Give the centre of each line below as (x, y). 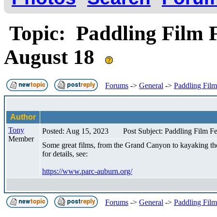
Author (23, 117)
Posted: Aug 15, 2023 (75, 131)
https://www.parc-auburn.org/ (87, 171)
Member (21, 139)
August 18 (54, 57)
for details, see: (65, 154)
